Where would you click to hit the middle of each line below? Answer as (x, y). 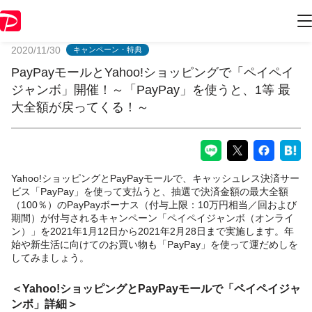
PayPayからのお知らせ (156, 21)
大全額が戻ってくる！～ (80, 107)
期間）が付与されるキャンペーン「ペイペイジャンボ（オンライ (153, 218)
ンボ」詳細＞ (45, 304)
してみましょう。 (50, 257)
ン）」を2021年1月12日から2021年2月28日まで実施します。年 (153, 231)
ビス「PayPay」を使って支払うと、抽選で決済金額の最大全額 (150, 191)
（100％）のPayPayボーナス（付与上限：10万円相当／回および (154, 204)
